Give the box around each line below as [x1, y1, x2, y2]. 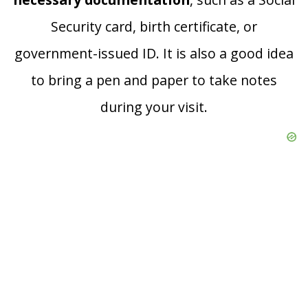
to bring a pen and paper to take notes [31, 71, 277, 90]
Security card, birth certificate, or [51, 17, 257, 36]
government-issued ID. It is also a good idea [14, 44, 294, 63]
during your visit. [100, 98, 208, 117]
